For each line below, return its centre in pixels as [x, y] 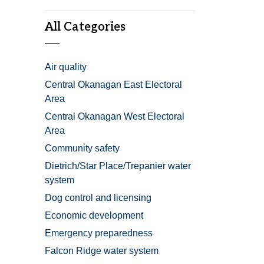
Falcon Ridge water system [102, 251]
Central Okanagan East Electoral [113, 85]
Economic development [94, 215]
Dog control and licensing [98, 198]
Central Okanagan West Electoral [115, 116]
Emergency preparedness [99, 233]
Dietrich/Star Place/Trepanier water [118, 166]
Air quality [66, 67]
